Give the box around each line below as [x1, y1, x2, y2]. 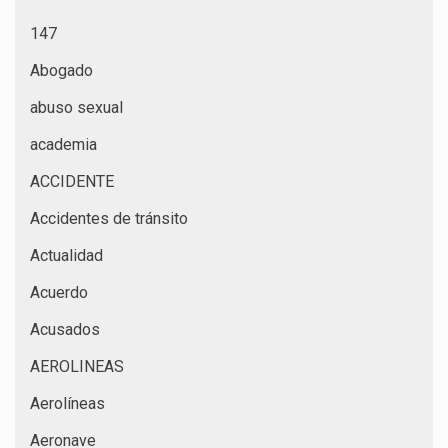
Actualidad [30, 245, 103, 265]
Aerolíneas [30, 393, 105, 413]
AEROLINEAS [30, 356, 124, 376]
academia [30, 134, 97, 154]
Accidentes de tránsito [30, 208, 188, 228]
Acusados [30, 319, 100, 339]
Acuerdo [30, 282, 88, 302]
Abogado [30, 60, 93, 80]
